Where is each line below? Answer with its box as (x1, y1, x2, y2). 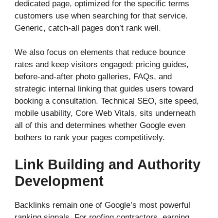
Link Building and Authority (15, 156, 200, 172)
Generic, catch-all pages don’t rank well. (15, 23, 161, 33)
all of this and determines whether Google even (15, 121, 185, 130)
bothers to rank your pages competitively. (15, 133, 165, 143)
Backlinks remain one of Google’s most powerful (15, 200, 190, 210)
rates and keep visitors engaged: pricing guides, (15, 60, 189, 70)
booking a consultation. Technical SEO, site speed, (15, 96, 199, 106)
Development (15, 173, 104, 189)
